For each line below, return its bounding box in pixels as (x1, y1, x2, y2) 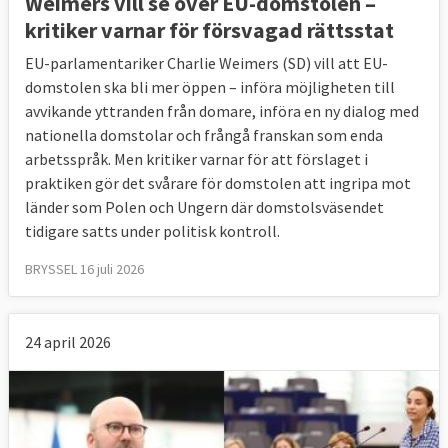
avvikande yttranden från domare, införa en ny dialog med (25, 100, 419, 121)
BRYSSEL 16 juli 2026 (25, 259, 144, 278)
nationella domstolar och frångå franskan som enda (25, 124, 383, 145)
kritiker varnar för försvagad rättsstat (25, 15, 394, 44)
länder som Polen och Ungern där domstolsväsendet (25, 196, 384, 217)
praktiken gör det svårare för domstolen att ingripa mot (25, 172, 411, 193)
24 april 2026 (25, 331, 111, 352)
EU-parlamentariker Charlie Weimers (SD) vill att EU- (25, 52, 388, 73)
